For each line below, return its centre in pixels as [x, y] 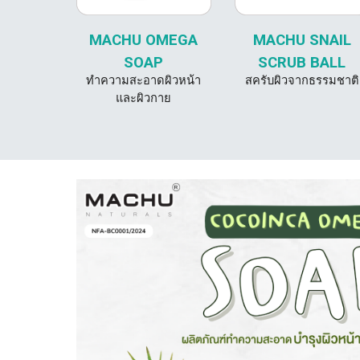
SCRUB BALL [302, 62]
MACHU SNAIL [302, 40]
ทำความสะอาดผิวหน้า [144, 80]
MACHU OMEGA [144, 40]
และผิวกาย [144, 98]
